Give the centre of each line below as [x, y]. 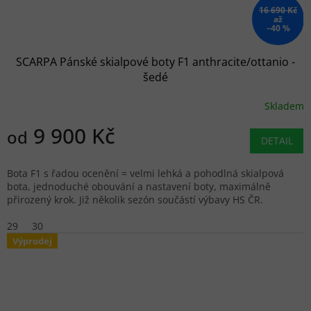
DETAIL [277, 141]
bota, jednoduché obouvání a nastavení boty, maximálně [139, 187]
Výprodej [32, 241]
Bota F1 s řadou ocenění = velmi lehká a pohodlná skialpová [145, 174]
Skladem [284, 106]
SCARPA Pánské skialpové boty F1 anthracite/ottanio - [155, 62]
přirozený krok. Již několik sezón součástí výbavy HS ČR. [135, 200]
